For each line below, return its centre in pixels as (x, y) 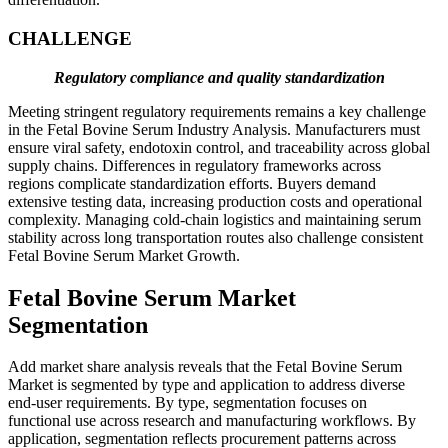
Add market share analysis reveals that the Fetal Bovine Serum (205, 367)
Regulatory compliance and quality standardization (219, 77)
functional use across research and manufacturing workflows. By (212, 421)
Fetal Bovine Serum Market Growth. (124, 255)
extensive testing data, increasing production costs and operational (215, 201)
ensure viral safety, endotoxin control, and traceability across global (219, 147)
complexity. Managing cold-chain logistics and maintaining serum (214, 219)
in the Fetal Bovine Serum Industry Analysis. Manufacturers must (214, 129)
